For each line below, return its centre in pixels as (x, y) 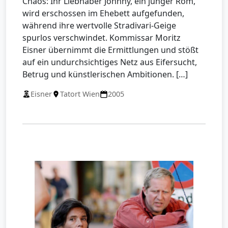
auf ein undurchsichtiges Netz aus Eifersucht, (110, 62)
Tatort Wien (80, 94)
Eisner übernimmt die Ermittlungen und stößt (110, 50)
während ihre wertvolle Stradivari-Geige (99, 25)
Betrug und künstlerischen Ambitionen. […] (105, 74)
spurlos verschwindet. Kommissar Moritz (102, 38)
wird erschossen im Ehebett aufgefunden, (103, 13)
